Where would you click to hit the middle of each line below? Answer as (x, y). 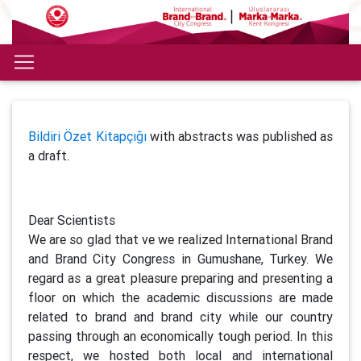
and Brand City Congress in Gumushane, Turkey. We (180, 258)
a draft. (49, 155)
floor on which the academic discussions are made (180, 297)
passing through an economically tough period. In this (180, 336)
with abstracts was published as (241, 136)
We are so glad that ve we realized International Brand (180, 239)
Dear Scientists (72, 220)
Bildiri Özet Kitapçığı (89, 136)
